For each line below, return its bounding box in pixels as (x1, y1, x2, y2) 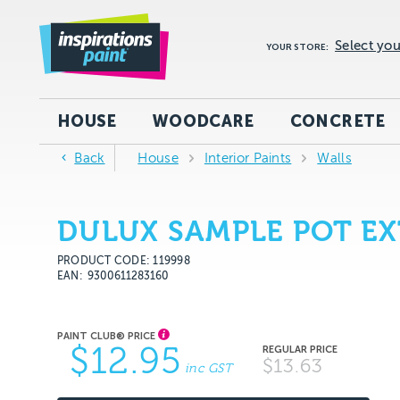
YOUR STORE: (266, 42, 329, 53)
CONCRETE (289, 112, 386, 131)
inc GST (184, 361, 233, 376)
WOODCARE (152, 112, 254, 131)
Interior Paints (204, 151, 292, 165)
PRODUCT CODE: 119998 (57, 254, 190, 268)
